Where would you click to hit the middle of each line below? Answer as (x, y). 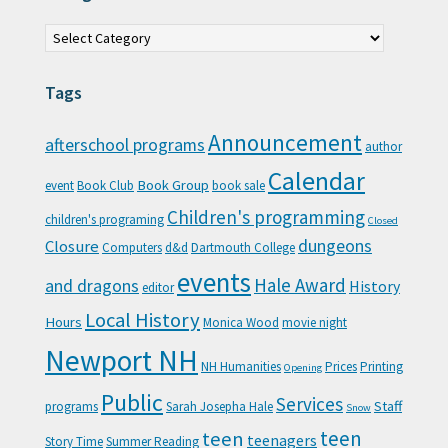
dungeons (335, 245)
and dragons (92, 285)
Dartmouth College (243, 247)
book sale (238, 185)
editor (158, 287)
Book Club (105, 185)
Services (309, 403)
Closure (72, 245)
